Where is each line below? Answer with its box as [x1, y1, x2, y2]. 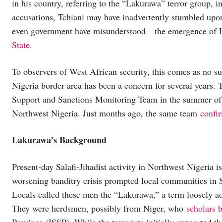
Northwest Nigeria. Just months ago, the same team [12, 107, 200, 119]
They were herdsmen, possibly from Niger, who [12, 202, 186, 215]
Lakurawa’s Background [12, 133, 107, 147]
